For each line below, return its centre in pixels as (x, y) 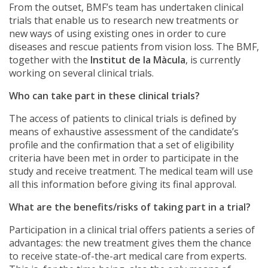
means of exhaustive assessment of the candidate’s (124, 132)
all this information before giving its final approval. (123, 184)
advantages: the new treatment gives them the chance (130, 243)
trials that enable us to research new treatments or (124, 20)
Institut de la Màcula (138, 60)
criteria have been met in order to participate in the (124, 158)
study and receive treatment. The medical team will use (131, 171)
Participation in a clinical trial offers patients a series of (132, 230)
